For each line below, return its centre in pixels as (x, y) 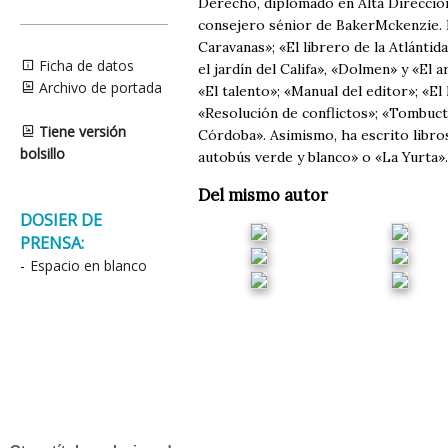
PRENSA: (52, 243)
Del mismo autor (263, 195)
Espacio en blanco (88, 265)
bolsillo (42, 153)
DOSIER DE (61, 220)
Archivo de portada (98, 87)
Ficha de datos (84, 65)
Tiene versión (82, 131)
